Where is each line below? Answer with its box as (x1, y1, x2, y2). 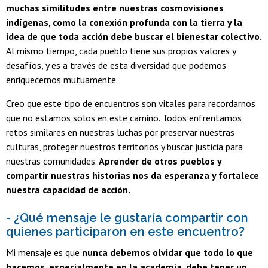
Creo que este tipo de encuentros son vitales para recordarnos (6, 97, 255, 109)
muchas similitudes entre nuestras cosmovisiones (6, 1, 224, 14)
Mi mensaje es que (6, 246, 82, 259)
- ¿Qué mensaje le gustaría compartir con (6, 210, 248, 225)
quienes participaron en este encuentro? (6, 224, 245, 239)
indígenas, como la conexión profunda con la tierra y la (6, 16, 242, 28)
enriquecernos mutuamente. (6, 73, 118, 86)
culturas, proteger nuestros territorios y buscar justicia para (6, 140, 243, 153)
